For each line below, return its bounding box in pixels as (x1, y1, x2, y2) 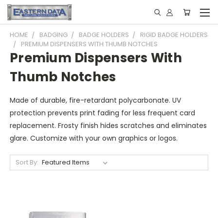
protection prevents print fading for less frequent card (10, 108, 195, 118)
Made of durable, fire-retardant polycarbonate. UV (10, 95, 181, 105)
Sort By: (15, 158, 38, 167)
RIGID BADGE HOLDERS (140, 30, 208, 39)
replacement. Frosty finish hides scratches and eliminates (10, 121, 207, 130)
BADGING (39, 30, 68, 39)
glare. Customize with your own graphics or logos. (10, 133, 178, 143)
